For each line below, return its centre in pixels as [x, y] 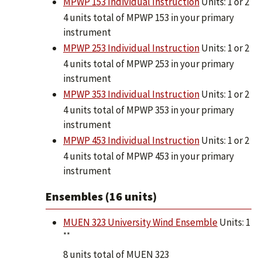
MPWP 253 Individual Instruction [131, 48]
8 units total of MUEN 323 [116, 254]
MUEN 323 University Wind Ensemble [140, 222]
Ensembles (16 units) [101, 196]
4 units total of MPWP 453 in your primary [149, 156]
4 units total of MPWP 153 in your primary [149, 18]
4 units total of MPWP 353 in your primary [149, 110]
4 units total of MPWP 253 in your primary [149, 64]
